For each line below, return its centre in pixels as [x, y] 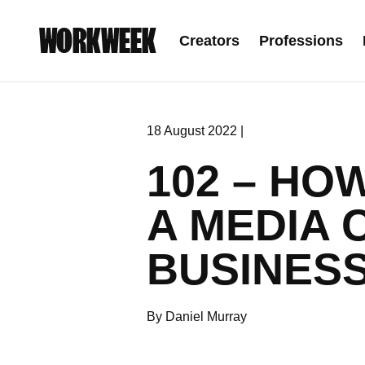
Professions [301, 41]
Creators [209, 41]
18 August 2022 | [195, 131]
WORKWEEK [98, 41]
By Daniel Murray [197, 317]
